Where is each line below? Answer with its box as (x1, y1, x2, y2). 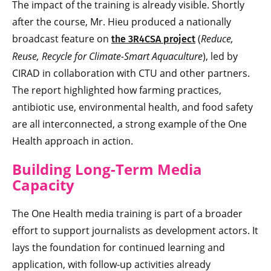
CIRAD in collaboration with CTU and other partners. (12, 66, 250, 80)
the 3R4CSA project (111, 33, 195, 45)
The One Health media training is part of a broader (12, 206, 243, 220)
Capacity (12, 174, 74, 195)
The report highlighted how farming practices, (12, 83, 221, 97)
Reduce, (201, 31, 233, 45)
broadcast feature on (12, 31, 111, 45)
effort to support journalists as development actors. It (12, 223, 258, 237)
